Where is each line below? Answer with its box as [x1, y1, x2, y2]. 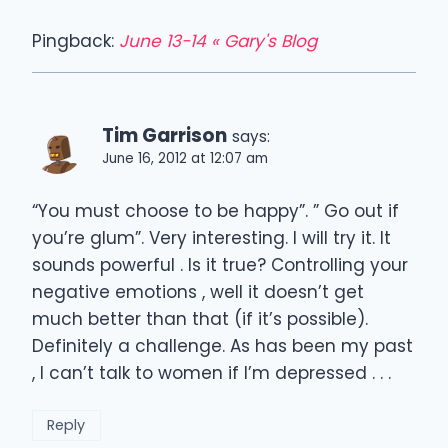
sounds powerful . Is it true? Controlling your [32, 252, 408, 277]
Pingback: [32, 28, 119, 53]
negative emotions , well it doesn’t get [32, 279, 364, 304]
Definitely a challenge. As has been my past [32, 333, 413, 358]
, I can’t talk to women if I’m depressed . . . [32, 360, 391, 385]
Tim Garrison [102, 121, 227, 149]
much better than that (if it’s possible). [32, 306, 368, 331]
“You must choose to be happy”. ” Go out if [32, 198, 399, 223]
